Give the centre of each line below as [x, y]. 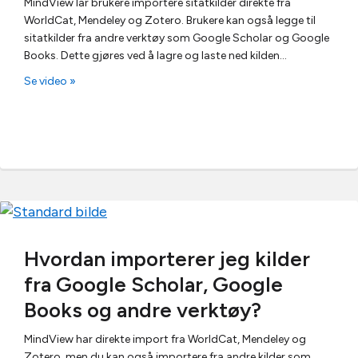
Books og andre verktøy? [143, 310]
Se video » [50, 81]
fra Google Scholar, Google [153, 284]
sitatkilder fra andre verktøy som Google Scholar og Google [177, 38]
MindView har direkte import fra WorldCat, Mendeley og [165, 339]
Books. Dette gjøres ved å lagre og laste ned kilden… [155, 55]
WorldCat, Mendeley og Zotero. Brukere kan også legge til [170, 20]
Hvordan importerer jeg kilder [167, 259]
